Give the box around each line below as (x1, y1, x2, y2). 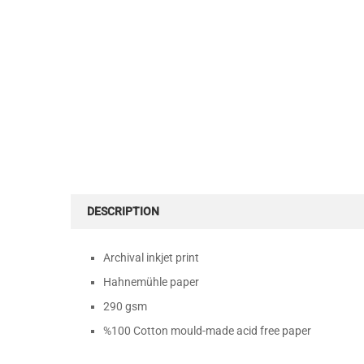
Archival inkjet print (103, 251, 199, 264)
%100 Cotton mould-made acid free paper (103, 324, 311, 337)
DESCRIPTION (87, 205, 159, 218)
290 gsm (103, 300, 147, 313)
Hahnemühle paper (103, 275, 199, 288)
